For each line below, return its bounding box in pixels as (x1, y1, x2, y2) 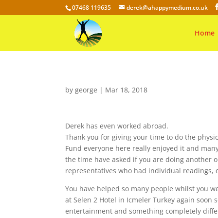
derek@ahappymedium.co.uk (127, 3, 208, 12)
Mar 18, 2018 (105, 85, 148, 94)
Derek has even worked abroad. (65, 121, 169, 130)
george (75, 85, 98, 94)
